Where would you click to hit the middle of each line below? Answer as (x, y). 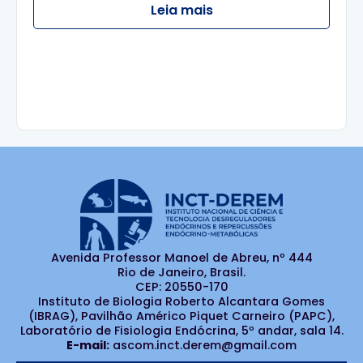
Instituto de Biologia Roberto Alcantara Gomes (181, 302)
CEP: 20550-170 (181, 287)
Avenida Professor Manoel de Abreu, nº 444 (181, 258)
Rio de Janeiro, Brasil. (181, 273)
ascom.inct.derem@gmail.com (203, 346)
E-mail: (88, 346)
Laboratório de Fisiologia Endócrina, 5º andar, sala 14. (181, 331)
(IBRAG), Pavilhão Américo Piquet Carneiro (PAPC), (181, 316)
